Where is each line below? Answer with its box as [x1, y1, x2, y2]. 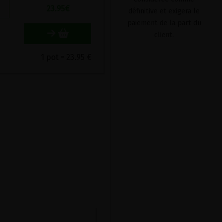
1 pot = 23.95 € [40, 53, 91, 62]
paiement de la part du [127, 19, 201, 27]
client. [154, 31, 174, 39]
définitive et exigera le [128, 7, 200, 15]
